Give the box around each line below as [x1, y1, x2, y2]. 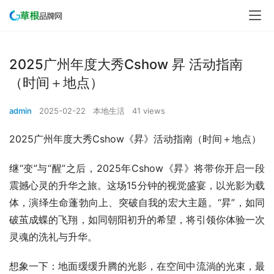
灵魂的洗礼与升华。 [9, 231, 97, 243]
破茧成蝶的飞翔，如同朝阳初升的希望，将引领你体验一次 [9, 213, 265, 226]
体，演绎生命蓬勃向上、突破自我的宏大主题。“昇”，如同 [9, 196, 265, 209]
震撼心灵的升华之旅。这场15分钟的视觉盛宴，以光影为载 [9, 179, 265, 191]
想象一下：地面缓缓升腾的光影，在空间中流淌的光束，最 [9, 260, 265, 272]
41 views [132, 106, 165, 116]
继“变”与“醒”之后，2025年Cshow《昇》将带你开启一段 [9, 162, 265, 174]
